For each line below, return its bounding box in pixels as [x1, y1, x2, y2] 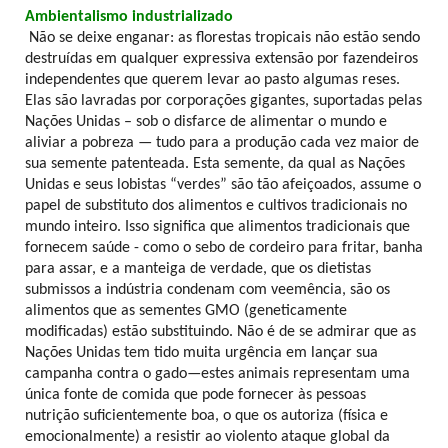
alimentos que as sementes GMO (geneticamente [25, 303, 347, 320]
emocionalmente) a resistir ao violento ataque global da [25, 429, 390, 446]
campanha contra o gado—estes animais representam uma [25, 366, 410, 383]
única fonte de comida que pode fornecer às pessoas [25, 387, 366, 404]
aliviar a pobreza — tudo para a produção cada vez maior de [25, 135, 419, 152]
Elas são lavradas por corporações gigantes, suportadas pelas [25, 93, 422, 110]
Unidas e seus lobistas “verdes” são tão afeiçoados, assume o [25, 177, 421, 194]
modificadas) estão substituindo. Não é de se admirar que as [25, 324, 416, 341]
